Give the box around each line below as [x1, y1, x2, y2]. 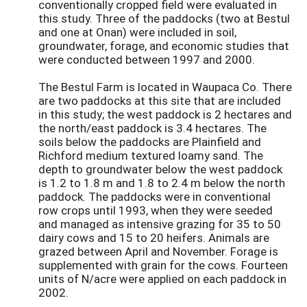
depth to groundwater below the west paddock [38, 161, 282, 177]
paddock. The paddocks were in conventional [38, 188, 271, 205]
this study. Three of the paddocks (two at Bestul [38, 10, 290, 27]
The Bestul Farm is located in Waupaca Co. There [38, 79, 292, 95]
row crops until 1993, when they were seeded [38, 202, 273, 219]
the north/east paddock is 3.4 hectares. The [38, 120, 267, 136]
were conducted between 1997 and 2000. [38, 51, 255, 68]
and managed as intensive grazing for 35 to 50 [38, 216, 281, 232]
